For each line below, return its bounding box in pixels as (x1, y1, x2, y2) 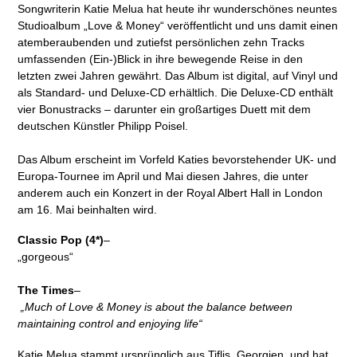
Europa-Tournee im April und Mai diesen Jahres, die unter (18, 170, 309, 183)
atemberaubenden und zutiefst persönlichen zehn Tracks (18, 36, 305, 49)
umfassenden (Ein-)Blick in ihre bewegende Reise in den (18, 53, 304, 66)
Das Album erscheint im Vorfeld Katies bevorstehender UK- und (18, 153, 337, 167)
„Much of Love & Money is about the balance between (21, 300, 293, 314)
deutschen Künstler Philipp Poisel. (18, 120, 189, 133)
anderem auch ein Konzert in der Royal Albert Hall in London (18, 186, 324, 200)
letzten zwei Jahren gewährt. (18, 69, 166, 83)
